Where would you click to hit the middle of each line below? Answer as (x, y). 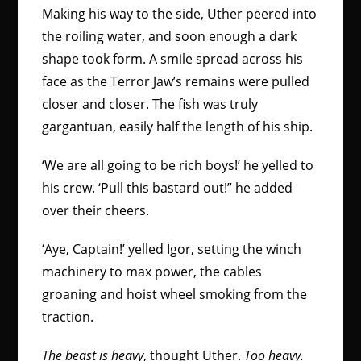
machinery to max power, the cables (152, 272)
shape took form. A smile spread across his (173, 59)
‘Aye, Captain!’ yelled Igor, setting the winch (172, 249)
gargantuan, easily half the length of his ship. (178, 127)
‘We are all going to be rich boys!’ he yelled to (178, 165)
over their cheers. (98, 210)
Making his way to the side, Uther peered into (180, 14)
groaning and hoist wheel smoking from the (175, 294)
